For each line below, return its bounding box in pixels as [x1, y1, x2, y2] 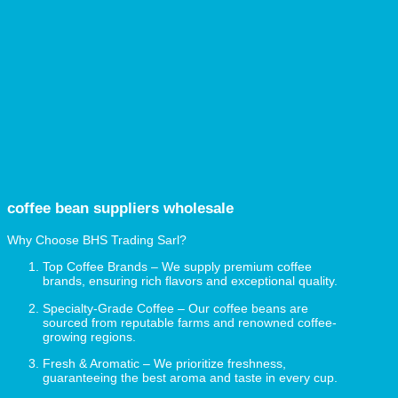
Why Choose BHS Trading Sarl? [7, 233, 187, 248]
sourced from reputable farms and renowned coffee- [43, 314, 337, 330]
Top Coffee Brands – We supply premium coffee [43, 259, 312, 275]
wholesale [163, 200, 234, 218]
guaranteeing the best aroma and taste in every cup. [43, 370, 338, 386]
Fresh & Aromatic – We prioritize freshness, [43, 356, 286, 371]
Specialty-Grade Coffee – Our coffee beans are [43, 300, 308, 315]
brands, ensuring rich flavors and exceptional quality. [43, 274, 338, 289]
